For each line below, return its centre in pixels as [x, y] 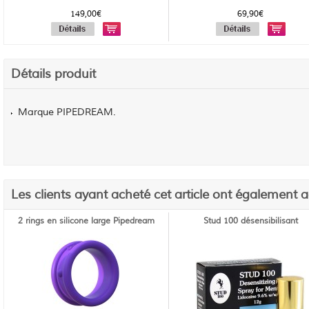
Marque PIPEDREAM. [67, 112]
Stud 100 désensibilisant [250, 221]
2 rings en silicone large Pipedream [86, 221]
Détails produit [53, 74]
